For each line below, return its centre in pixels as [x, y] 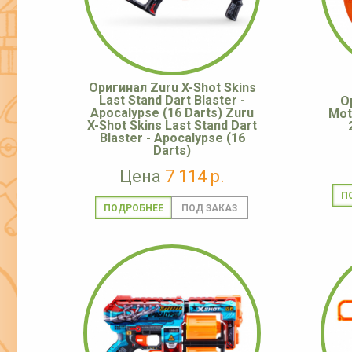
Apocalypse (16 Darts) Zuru [172, 113]
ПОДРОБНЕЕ [133, 209]
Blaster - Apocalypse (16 [172, 138]
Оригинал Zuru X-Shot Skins [172, 88]
